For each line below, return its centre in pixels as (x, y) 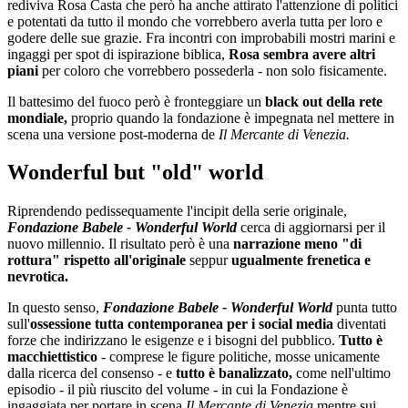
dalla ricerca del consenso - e (92, 373)
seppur (210, 260)
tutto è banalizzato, (234, 373)
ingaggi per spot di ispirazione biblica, (118, 54)
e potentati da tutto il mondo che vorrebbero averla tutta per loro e (195, 21)
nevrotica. (38, 277)
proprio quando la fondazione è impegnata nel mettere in (231, 117)
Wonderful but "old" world (135, 173)
